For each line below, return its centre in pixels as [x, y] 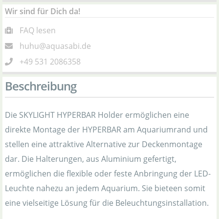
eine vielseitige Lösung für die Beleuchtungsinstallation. [107, 203]
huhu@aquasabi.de [55, 46]
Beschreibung [41, 86]
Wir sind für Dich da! [43, 11]
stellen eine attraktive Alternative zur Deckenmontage [104, 144]
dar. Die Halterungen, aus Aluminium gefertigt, [91, 159]
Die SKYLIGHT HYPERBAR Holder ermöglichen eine [97, 115]
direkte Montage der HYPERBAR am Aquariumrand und [106, 130]
